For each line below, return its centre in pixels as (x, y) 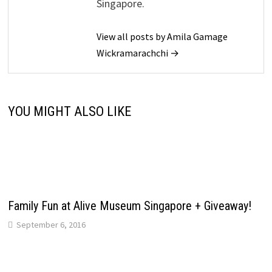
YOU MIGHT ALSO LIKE (69, 112)
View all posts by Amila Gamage (162, 37)
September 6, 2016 (51, 225)
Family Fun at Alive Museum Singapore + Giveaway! (129, 206)
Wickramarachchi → (138, 53)
